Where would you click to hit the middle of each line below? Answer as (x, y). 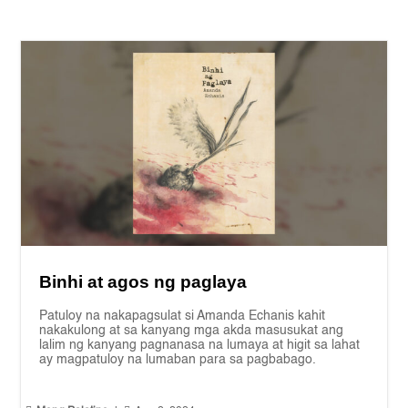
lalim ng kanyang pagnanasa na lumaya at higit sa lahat (200, 346)
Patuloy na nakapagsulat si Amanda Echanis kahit (183, 316)
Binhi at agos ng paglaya (143, 282)
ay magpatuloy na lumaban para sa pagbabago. (178, 360)
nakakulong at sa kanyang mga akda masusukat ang (192, 331)
